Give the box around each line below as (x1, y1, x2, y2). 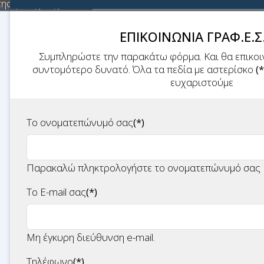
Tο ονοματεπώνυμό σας (27, 115, 133, 129)
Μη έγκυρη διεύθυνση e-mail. (27, 230, 155, 244)
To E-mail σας (27, 185, 86, 199)
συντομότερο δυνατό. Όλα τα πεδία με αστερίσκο (32, 62, 253, 76)
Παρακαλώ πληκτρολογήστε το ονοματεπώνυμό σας (27, 161, 260, 174)
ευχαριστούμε (170, 75, 236, 89)
